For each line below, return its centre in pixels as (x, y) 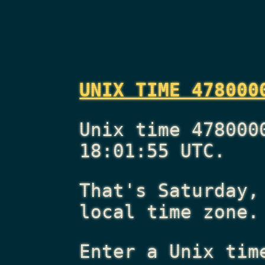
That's (119, 190)
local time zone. (169, 211)
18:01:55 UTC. (153, 151)
